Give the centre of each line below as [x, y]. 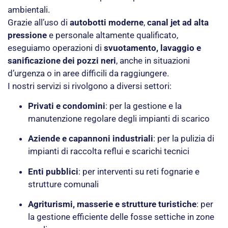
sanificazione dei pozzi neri [62, 60]
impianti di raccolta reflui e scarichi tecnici [109, 151]
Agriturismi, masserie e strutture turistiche [112, 204]
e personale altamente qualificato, [112, 35]
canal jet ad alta [178, 22]
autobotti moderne [107, 22]
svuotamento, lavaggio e [152, 48]
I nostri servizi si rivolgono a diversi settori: [90, 86]
